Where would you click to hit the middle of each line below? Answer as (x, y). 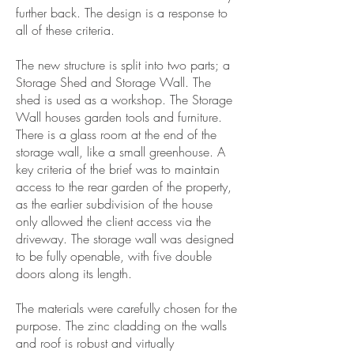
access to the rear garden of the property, (124, 186)
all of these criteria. (65, 30)
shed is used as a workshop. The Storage (124, 100)
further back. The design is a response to (122, 13)
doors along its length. (74, 273)
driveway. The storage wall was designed (125, 239)
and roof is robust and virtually (95, 343)
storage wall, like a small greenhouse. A (121, 152)
